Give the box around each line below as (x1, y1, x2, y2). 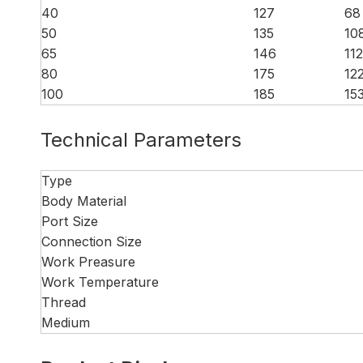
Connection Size (41, 233, 142, 250)
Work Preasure (41, 254, 135, 270)
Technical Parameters (41, 128, 241, 152)
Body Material (41, 193, 126, 209)
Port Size (41, 213, 98, 229)
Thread (41, 294, 86, 310)
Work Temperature (41, 274, 159, 290)
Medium (41, 314, 90, 331)
